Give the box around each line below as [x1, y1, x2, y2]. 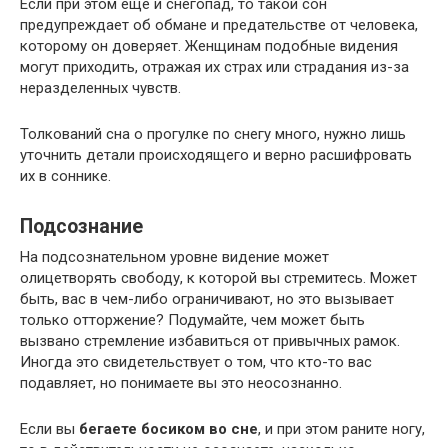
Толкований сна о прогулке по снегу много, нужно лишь [20, 124, 406, 143]
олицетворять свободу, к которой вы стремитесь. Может [20, 268, 417, 287]
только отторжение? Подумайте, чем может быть [20, 310, 365, 329]
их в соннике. [20, 166, 111, 185]
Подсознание [20, 215, 143, 238]
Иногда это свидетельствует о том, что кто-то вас [20, 352, 372, 371]
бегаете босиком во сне [79, 419, 258, 438]
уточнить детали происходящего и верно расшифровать [20, 145, 412, 164]
